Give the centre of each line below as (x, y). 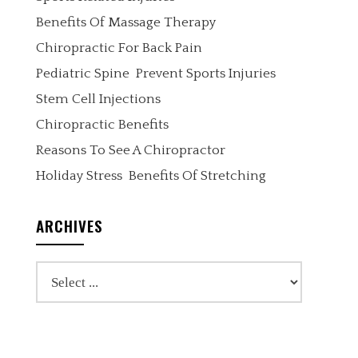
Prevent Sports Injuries (205, 74)
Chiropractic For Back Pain (119, 48)
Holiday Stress (79, 176)
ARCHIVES (69, 225)
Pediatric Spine (82, 74)
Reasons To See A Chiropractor (130, 150)
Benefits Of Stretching (197, 176)
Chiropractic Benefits (102, 125)
